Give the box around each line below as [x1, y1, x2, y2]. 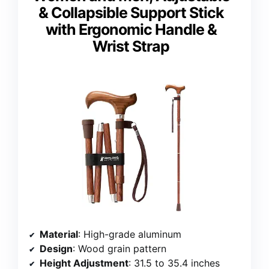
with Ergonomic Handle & [45, 20, 217, 38]
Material [40, 228, 78, 240]
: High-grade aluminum [78, 228, 181, 240]
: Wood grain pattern [73, 242, 166, 255]
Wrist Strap [92, 37, 169, 55]
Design [40, 242, 73, 255]
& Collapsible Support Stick [38, 3, 224, 22]
